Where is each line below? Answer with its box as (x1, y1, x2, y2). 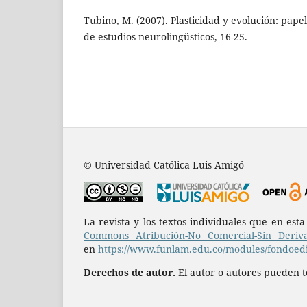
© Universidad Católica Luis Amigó (84, 158, 244, 172)
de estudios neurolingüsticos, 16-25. (84, 30, 247, 44)
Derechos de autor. (84, 266, 175, 280)
